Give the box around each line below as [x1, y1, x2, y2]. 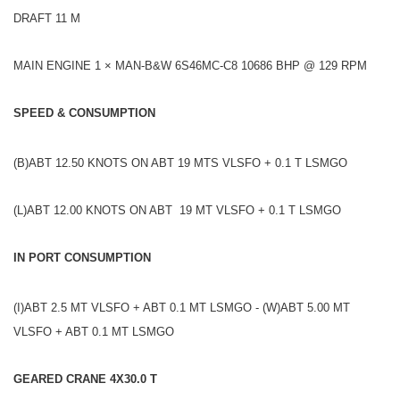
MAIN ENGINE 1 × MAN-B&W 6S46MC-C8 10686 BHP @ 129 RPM [13, 58, 367, 72]
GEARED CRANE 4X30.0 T [13, 371, 157, 386]
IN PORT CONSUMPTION [13, 250, 151, 264]
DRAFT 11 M [13, 11, 80, 25]
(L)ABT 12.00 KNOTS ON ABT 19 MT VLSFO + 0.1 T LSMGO [13, 203, 341, 217]
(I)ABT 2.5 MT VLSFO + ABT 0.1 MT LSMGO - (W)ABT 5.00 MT [13, 300, 350, 314]
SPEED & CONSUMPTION [13, 105, 155, 120]
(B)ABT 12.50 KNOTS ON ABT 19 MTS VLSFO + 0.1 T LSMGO [13, 155, 347, 170]
